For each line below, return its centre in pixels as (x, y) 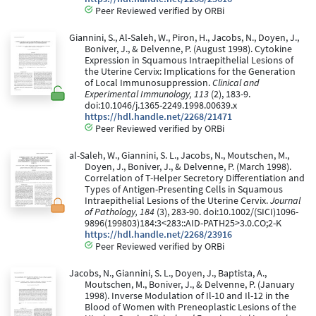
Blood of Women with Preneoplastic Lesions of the (190, 307)
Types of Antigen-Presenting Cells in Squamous (184, 189)
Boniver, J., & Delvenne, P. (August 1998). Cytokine (188, 49)
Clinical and (236, 83)
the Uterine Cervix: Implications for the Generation (190, 71)
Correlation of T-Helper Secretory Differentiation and (195, 178)
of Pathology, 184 (120, 212)
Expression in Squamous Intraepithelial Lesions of (189, 60)
